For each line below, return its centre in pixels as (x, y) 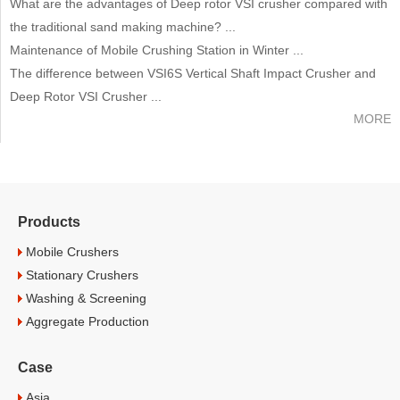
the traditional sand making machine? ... (123, 26)
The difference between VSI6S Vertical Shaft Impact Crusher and (193, 73)
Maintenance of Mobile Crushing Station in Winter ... (157, 50)
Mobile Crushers (71, 251)
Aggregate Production (86, 321)
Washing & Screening (84, 298)
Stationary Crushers (80, 275)
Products (49, 221)
